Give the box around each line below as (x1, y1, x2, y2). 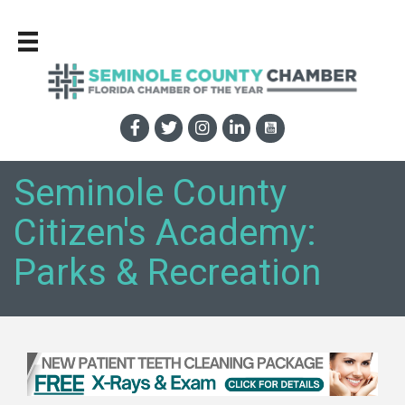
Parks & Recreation (14, 246, 321, 300)
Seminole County (14, 166, 287, 221)
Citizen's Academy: (14, 206, 316, 260)
